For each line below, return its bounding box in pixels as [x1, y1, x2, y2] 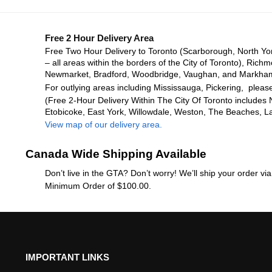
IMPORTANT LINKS [25, 252, 109, 263]
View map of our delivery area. [44, 120, 162, 130]
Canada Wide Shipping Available [25, 147, 206, 160]
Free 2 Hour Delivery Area [44, 32, 154, 43]
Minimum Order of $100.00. [44, 180, 151, 191]
